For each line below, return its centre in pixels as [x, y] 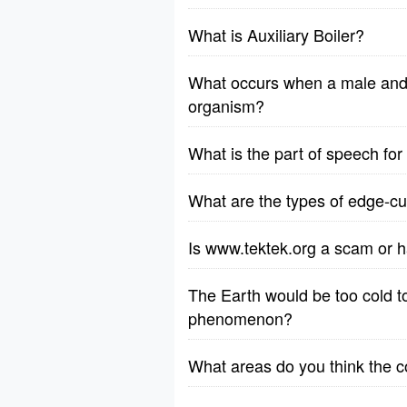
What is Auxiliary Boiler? [276, 35]
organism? [226, 105]
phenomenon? [240, 318]
